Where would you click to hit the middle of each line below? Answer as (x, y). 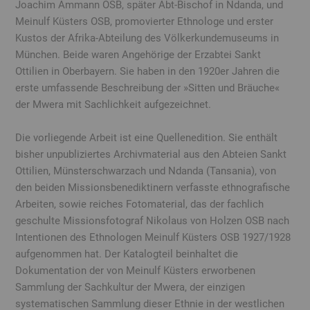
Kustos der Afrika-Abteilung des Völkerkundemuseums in (147, 38)
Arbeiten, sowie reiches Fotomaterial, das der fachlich (140, 204)
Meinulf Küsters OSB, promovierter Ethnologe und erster (145, 21)
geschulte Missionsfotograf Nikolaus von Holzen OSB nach (153, 220)
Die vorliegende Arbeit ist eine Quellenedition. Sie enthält (147, 137)
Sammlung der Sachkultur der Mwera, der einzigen (130, 287)
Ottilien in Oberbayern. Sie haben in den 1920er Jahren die (148, 71)
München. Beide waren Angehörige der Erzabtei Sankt (138, 54)
